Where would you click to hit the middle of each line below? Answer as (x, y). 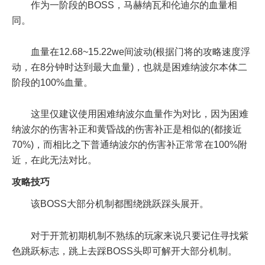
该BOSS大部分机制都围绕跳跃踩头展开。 (120, 204)
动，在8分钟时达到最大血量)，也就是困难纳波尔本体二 (130, 67)
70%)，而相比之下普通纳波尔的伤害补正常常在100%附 (130, 145)
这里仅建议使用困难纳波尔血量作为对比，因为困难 (140, 114)
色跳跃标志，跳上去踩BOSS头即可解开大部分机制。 (125, 251)
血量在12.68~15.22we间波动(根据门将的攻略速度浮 (140, 51)
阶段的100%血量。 (52, 82)
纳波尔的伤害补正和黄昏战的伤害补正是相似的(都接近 (127, 130)
